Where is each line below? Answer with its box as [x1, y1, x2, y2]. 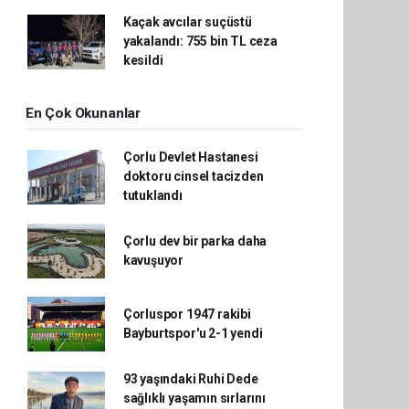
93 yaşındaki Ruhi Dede [122, 372, 258, 386]
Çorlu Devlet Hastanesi [122, 150, 258, 164]
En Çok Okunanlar [26, 105, 141, 121]
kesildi [122, 53, 163, 68]
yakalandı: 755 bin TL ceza [122, 34, 278, 48]
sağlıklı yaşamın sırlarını [122, 391, 266, 405]
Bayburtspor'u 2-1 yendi [122, 326, 263, 341]
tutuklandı [122, 188, 183, 203]
